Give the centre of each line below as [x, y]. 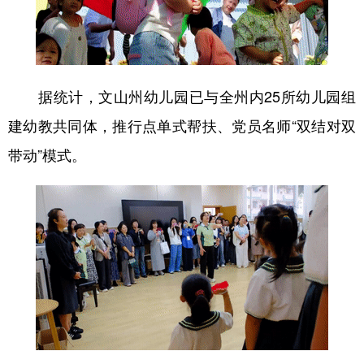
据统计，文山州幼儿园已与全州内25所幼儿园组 [182, 95]
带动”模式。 [47, 154]
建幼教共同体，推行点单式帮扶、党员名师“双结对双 [182, 125]
